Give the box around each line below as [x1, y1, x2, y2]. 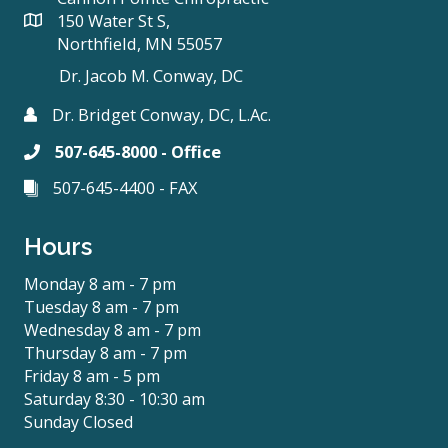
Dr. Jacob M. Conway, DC [59, 64, 243, 87]
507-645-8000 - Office [55, 140, 221, 163]
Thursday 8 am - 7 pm [24, 342, 187, 364]
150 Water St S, [57, 9, 170, 32]
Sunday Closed [24, 411, 133, 433]
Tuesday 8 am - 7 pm [24, 296, 179, 318]
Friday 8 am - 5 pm [24, 365, 160, 387]
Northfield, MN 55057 [57, 32, 222, 55]
